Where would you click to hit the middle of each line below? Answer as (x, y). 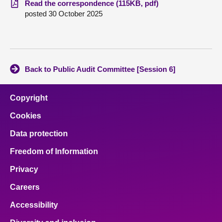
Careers (25, 187)
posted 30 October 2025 (64, 14)
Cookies (26, 116)
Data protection (39, 134)
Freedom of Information (54, 151)
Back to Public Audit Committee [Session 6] (100, 69)
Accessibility (34, 205)
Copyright (29, 98)
